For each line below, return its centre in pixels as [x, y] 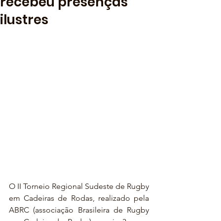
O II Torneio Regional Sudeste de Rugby [79, 186]
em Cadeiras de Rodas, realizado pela [79, 198]
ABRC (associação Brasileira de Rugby [79, 210]
